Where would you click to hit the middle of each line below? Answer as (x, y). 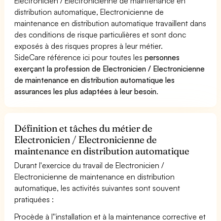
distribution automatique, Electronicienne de (89, 12)
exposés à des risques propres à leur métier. (89, 46)
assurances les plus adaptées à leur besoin (86, 91)
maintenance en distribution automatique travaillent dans (110, 23)
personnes (162, 57)
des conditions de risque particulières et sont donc (100, 34)
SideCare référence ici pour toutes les (80, 57)
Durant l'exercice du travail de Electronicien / (89, 165)
